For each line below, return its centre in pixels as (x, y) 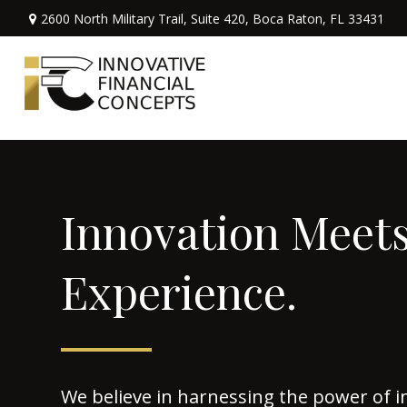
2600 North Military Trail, (115, 18)
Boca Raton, (289, 18)
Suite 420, (219, 18)
